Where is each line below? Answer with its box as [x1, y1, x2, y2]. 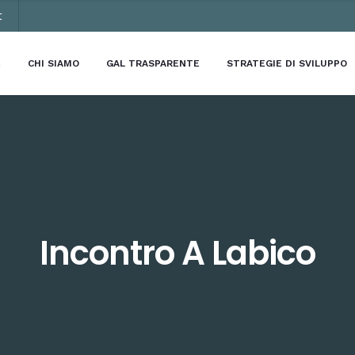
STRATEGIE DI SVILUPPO [226, 58, 347, 69]
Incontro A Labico [40, 230, 315, 277]
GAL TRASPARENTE [105, 58, 200, 69]
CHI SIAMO [28, 58, 80, 69]
